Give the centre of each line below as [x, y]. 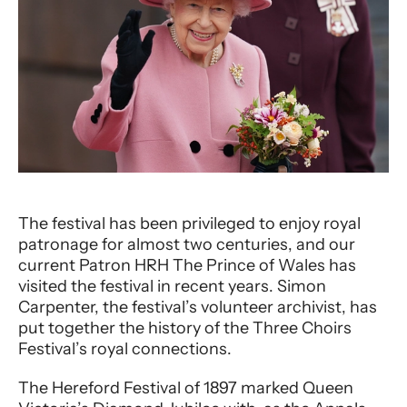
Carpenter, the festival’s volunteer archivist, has [198, 308]
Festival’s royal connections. [125, 349]
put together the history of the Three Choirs [185, 328]
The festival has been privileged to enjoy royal [189, 224]
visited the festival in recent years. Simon [172, 287]
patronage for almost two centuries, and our [187, 245]
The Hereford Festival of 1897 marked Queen [186, 388]
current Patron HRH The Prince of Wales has [187, 266]
